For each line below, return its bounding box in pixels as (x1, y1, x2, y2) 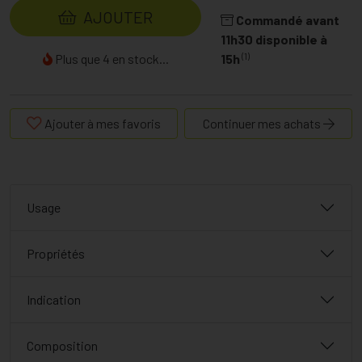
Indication (27, 292, 81, 308)
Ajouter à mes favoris (44, 116, 161, 132)
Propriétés (27, 246, 85, 262)
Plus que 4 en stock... (52, 51, 169, 67)
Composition (27, 338, 98, 354)
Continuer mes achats (202, 116, 323, 132)
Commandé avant (236, 12, 340, 28)
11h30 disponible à (221, 32, 328, 48)
